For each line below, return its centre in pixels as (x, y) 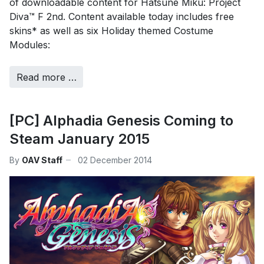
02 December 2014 (115, 160)
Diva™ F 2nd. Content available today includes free (122, 17)
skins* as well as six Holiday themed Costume (111, 31)
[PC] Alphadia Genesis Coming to (121, 121)
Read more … (46, 77)
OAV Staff (42, 160)
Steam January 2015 (80, 139)
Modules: (30, 45)
